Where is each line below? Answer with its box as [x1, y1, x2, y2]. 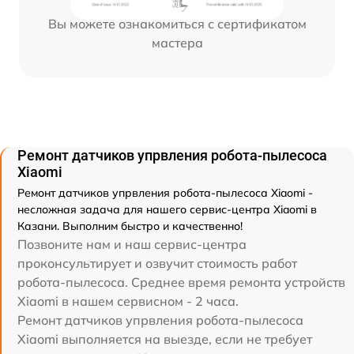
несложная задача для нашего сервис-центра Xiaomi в [17, 201, 317, 217]
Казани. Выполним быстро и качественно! [17, 218, 243, 233]
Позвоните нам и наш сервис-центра [17, 235, 247, 252]
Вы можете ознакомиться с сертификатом [47, 16, 307, 32]
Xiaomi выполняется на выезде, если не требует [17, 330, 312, 347]
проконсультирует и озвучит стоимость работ [17, 254, 297, 271]
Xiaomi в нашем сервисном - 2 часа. [17, 292, 239, 309]
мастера [151, 35, 203, 51]
